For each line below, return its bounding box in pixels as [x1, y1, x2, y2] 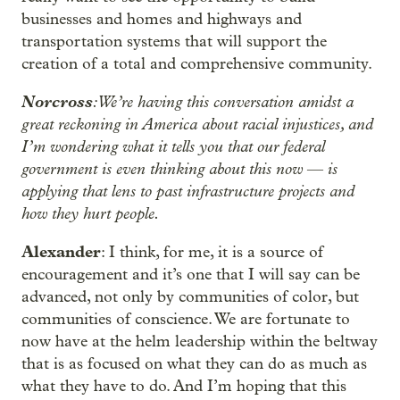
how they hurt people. [21, 204, 160, 224]
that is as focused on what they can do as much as [21, 354, 367, 374]
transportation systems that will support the [21, 32, 327, 52]
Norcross [21, 92, 93, 112]
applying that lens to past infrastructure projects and [21, 181, 354, 202]
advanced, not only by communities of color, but [21, 287, 359, 307]
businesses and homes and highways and [21, 10, 302, 29]
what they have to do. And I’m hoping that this [21, 377, 346, 396]
